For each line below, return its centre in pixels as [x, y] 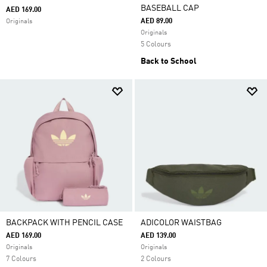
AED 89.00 [156, 21]
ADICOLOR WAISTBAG [181, 223]
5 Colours [156, 45]
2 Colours [156, 259]
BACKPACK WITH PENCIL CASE [64, 223]
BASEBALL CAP [170, 8]
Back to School [169, 61]
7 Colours [21, 259]
